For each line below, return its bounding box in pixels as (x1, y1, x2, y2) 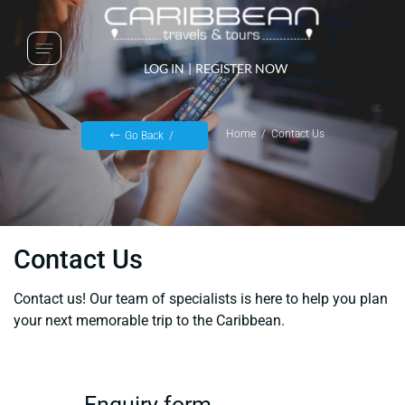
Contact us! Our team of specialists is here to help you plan (14, 290, 388, 307)
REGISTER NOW (195, 61, 288, 76)
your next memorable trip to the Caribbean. (14, 312, 285, 329)
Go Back (124, 129, 164, 142)
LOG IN (144, 61, 185, 76)
